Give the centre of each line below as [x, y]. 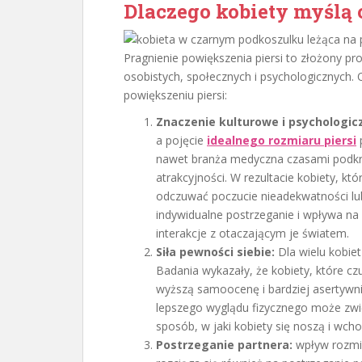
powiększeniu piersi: [175, 95]
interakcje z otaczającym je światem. [253, 233]
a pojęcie [181, 140]
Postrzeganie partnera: [224, 345]
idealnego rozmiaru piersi [282, 140]
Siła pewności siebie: [215, 252]
